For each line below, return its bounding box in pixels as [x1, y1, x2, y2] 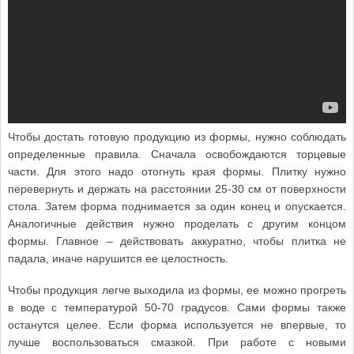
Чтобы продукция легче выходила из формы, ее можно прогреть [7, 283, 347, 296]
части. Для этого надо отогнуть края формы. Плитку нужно [7, 164, 347, 178]
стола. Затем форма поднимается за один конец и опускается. [7, 199, 347, 213]
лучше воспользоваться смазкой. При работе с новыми [7, 335, 347, 348]
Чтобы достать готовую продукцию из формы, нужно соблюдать [7, 130, 347, 143]
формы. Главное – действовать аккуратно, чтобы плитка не [7, 234, 347, 247]
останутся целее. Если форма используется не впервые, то [7, 318, 347, 331]
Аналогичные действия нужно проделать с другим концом [7, 217, 347, 230]
